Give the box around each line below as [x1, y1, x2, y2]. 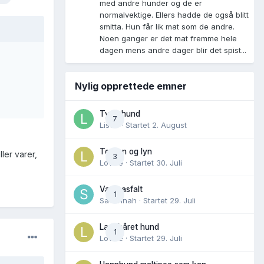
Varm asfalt [100, 184, 143, 194]
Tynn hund [100, 108, 140, 118]
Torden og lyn [100, 146, 152, 156]
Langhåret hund [100, 222, 159, 232]
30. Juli [156, 157, 182, 167]
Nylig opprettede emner [75, 80, 187, 92]
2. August [152, 120, 187, 130]
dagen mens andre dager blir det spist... [100, 45, 246, 55]
